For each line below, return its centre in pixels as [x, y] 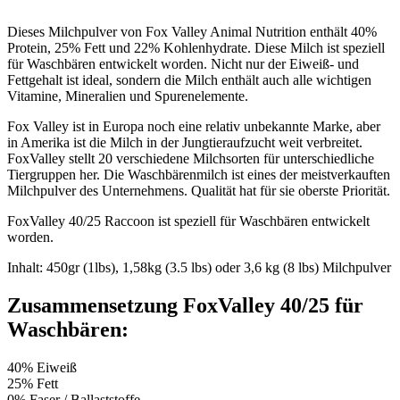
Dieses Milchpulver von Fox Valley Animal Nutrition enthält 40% [192, 32]
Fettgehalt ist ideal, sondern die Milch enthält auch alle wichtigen [189, 80]
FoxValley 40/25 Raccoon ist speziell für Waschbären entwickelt [188, 221]
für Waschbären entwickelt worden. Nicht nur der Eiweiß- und [183, 64]
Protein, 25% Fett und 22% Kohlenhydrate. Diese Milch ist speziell [196, 48]
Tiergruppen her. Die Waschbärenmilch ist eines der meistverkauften [199, 175]
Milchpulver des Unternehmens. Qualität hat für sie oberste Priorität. [199, 191]
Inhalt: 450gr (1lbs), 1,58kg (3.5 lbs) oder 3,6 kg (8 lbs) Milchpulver [199, 268]
